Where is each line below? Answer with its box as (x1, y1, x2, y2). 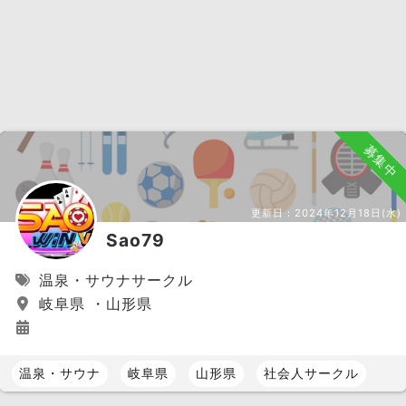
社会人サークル (264, 365, 359, 382)
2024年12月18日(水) (295, 206, 401, 219)
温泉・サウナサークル (34, 270, 193, 289)
